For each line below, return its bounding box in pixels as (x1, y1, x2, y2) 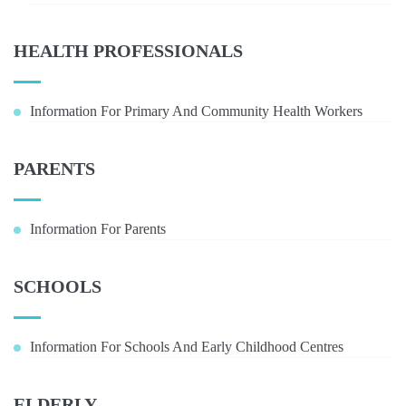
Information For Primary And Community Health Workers (30, 103, 362, 119)
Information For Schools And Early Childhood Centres (30, 339, 343, 354)
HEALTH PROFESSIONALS (14, 41, 243, 61)
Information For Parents (30, 221, 166, 237)
